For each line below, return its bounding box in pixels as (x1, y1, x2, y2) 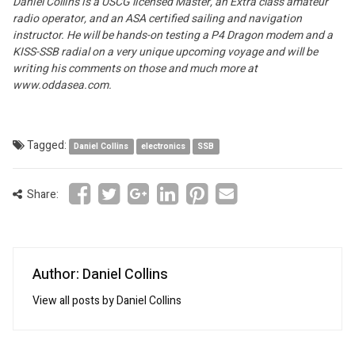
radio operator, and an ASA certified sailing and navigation (13, 10, 302, 27)
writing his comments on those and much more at (13, 60, 258, 77)
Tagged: (25, 137, 69, 154)
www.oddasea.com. (13, 77, 112, 94)
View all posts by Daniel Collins (32, 292, 181, 309)
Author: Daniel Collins (32, 264, 168, 285)
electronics (140, 140, 185, 152)
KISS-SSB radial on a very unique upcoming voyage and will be (13, 44, 318, 60)
